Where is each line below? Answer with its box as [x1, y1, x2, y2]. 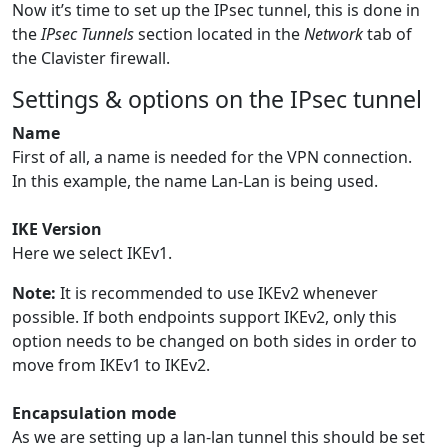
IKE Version [12, 218, 102, 241]
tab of [363, 23, 412, 46]
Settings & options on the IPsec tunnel [12, 83, 422, 116]
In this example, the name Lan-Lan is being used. [12, 170, 378, 193]
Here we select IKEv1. [12, 242, 172, 265]
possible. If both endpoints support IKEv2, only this [12, 306, 397, 329]
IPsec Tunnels [41, 23, 134, 46]
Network [304, 23, 363, 46]
